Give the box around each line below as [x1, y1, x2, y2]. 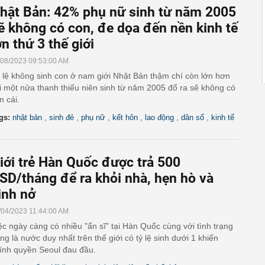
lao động [145, 113, 174, 122]
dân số [181, 113, 204, 122]
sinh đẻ [49, 113, 74, 122]
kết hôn [112, 113, 138, 122]
